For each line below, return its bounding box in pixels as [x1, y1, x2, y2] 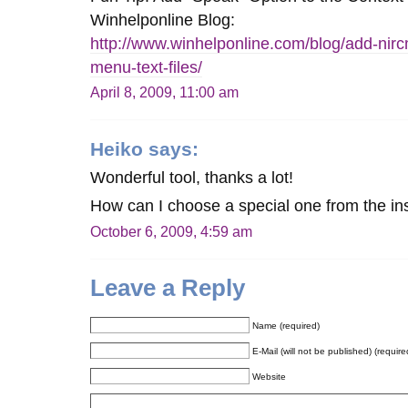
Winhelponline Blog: [90, 10, 236, 29]
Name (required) [252, 320, 321, 331]
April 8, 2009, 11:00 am [90, 84, 240, 101]
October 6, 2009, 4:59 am [90, 222, 253, 240]
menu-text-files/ [90, 57, 203, 76]
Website [252, 371, 287, 382]
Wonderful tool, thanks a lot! [90, 168, 294, 187]
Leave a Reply [90, 273, 246, 301]
